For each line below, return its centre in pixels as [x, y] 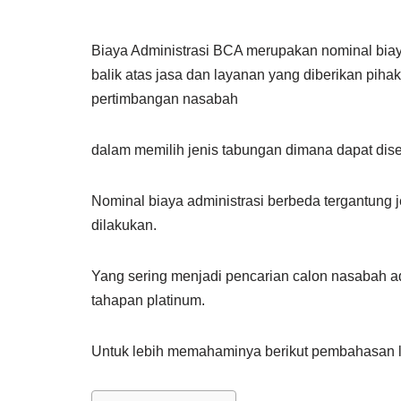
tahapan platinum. [148, 300]
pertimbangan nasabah [165, 99]
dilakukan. [124, 225]
